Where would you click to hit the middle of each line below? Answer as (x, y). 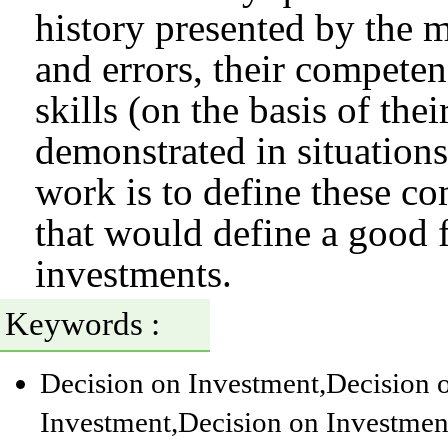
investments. (133, 273)
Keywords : (82, 324)
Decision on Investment (179, 383)
